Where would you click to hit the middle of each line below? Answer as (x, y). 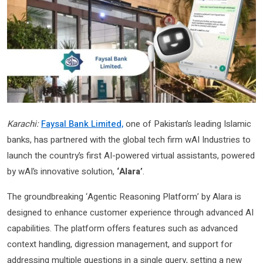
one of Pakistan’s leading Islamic (187, 124)
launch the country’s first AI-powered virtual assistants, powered (131, 155)
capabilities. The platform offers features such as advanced (122, 228)
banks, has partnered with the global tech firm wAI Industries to (129, 139)
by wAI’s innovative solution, (62, 171)
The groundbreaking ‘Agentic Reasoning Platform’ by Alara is (124, 196)
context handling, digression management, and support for (120, 244)
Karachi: (23, 124)
